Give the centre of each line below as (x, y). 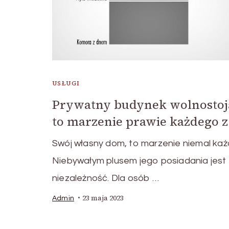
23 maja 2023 (103, 198)
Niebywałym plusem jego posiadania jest (139, 161)
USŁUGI (66, 83)
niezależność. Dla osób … (106, 178)
